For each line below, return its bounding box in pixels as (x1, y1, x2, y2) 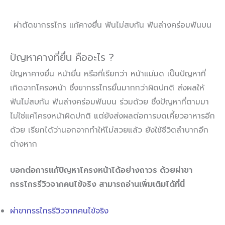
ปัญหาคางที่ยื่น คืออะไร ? (10, 49, 114, 65)
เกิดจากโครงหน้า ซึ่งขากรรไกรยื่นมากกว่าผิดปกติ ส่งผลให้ (10, 81, 204, 94)
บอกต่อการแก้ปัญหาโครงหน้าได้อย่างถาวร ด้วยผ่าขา (10, 164, 192, 177)
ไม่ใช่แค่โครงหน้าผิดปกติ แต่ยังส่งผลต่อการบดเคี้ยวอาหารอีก (10, 109, 215, 122)
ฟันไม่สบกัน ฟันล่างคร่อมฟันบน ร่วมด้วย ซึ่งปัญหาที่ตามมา (10, 95, 209, 108)
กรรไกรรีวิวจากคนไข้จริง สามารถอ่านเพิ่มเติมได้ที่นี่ (10, 178, 185, 191)
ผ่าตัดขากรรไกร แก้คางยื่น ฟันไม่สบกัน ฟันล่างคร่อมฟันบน (14, 19, 211, 31)
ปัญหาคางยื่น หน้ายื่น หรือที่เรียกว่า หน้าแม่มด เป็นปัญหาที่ (10, 67, 206, 80)
